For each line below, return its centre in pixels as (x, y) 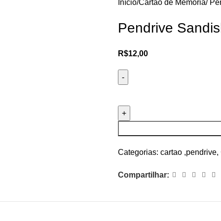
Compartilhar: (144, 175)
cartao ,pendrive (188, 152)
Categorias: (138, 152)
